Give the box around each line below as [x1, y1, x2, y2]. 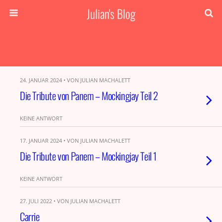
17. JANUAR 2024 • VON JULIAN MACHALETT [20, 137, 130, 144]
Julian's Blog [87, 4, 135, 22]
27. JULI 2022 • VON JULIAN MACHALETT [20, 197, 120, 205]
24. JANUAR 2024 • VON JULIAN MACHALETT [20, 76, 130, 84]
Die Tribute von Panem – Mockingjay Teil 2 [20, 88, 158, 103]
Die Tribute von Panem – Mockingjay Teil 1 [20, 148, 157, 164]
